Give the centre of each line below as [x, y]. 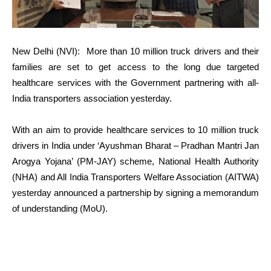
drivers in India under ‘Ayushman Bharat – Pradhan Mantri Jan [135, 145]
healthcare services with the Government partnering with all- [135, 82]
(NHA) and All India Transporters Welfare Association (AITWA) [135, 177]
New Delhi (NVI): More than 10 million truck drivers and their [135, 51]
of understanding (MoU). [60, 208]
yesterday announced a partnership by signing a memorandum [135, 192]
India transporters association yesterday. [92, 98]
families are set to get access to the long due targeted [135, 67]
